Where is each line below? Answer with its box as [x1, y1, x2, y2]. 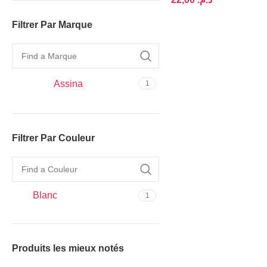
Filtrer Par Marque [12, 20, 92, 30]
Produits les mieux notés [12, 243, 124, 253]
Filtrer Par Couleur [12, 133, 95, 143]
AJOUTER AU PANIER [178, 14, 259, 23]
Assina [54, 78, 83, 89]
